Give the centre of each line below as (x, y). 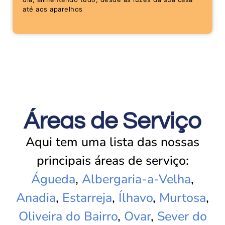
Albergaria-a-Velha (136, 180)
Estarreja (87, 198)
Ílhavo (136, 198)
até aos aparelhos (53, 9)
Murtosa (183, 198)
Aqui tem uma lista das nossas (113, 142)
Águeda (53, 180)
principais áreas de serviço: (113, 161)
